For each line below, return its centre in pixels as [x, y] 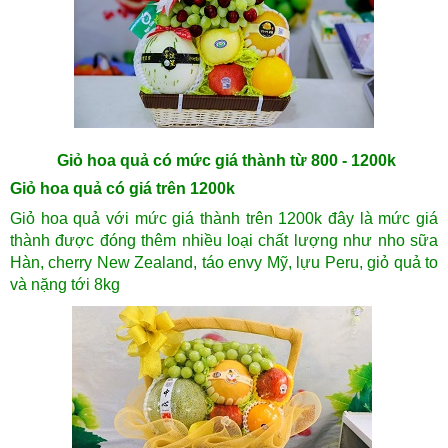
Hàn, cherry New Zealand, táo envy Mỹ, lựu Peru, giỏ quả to [224, 263]
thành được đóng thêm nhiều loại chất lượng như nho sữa [224, 241]
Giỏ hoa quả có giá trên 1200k [122, 189]
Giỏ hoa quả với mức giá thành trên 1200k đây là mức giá [224, 219]
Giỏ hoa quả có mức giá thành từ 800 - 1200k [226, 161]
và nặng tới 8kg [67, 285]
